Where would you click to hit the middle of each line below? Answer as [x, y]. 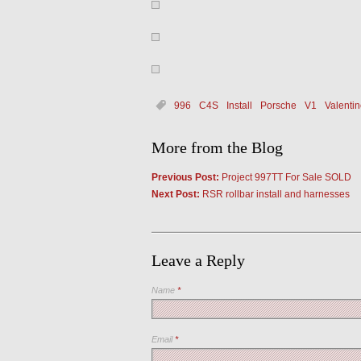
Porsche [278, 106]
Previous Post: [185, 177]
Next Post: [175, 194]
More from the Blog [217, 147]
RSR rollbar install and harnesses [274, 194]
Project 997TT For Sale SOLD [285, 177]
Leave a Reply [198, 260]
